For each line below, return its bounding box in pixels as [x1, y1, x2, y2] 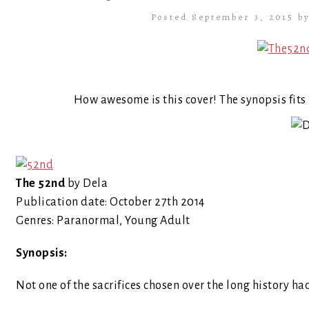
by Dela [65, 177, 108, 190]
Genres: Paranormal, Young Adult [16, 215, 190, 227]
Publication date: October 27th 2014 [16, 196, 205, 208]
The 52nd [16, 177, 65, 190]
